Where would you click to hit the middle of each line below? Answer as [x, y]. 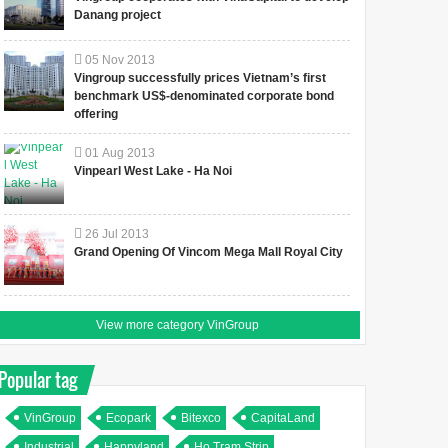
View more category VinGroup [177, 324]
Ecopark [129, 417]
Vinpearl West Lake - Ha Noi [153, 170]
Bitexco [201, 417]
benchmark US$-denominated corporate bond [204, 95]
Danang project [118, 14]
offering [96, 113]
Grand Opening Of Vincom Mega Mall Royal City [209, 251]
